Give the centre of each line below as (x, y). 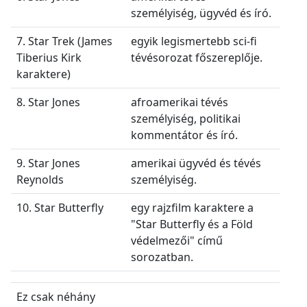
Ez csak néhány (56, 296)
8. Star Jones (48, 102)
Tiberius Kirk (49, 57)
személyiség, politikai (186, 118)
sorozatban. (162, 257)
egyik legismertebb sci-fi (194, 41)
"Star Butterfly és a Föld (192, 224)
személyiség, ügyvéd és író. (201, 13)
